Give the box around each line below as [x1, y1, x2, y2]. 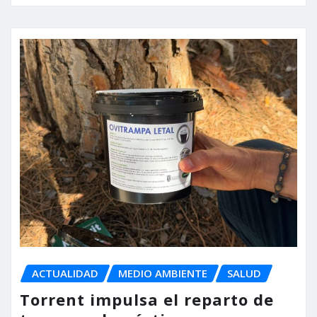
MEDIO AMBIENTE [118, 266, 207, 281]
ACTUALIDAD [32, 266, 98, 281]
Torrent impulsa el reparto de [20, 289, 274, 311]
